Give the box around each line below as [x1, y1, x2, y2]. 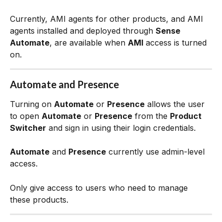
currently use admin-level [106, 147, 207, 157]
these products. [10, 194, 68, 205]
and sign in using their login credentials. [46, 122, 196, 133]
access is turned [143, 37, 209, 48]
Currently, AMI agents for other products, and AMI [10, 13, 206, 24]
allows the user [145, 99, 207, 109]
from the [132, 111, 170, 121]
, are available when [50, 37, 128, 48]
